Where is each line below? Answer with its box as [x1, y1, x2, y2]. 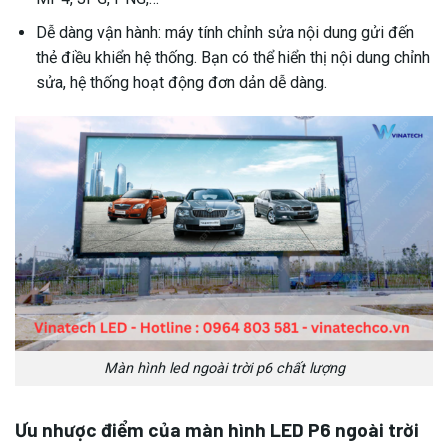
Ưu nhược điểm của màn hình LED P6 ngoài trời [15, 417, 419, 441]
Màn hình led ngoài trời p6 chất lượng [103, 360, 345, 378]
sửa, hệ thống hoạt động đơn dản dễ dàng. [35, 73, 327, 93]
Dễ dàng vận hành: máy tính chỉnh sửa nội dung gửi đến [35, 23, 414, 43]
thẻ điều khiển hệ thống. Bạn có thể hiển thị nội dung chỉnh [35, 48, 430, 68]
